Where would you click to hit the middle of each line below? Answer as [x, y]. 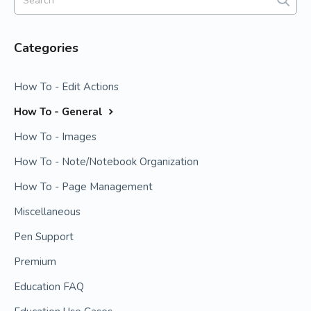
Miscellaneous [47, 212]
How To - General [60, 112]
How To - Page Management [83, 187]
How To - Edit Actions [66, 87]
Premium [35, 262]
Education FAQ [49, 287]
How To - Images [55, 137]
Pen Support [44, 237]
